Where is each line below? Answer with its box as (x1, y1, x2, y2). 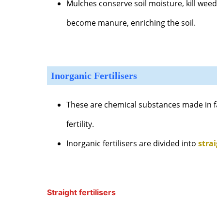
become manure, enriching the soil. (66, 17, 196, 28)
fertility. (66, 118, 94, 129)
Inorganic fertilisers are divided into (66, 138, 199, 149)
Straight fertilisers (47, 187, 116, 198)
